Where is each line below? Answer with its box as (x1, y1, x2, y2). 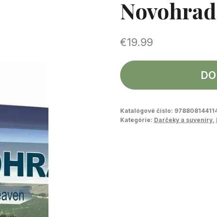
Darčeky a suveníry (154, 116, 213, 124)
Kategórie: (120, 116, 154, 124)
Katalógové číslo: (120, 107, 174, 114)
